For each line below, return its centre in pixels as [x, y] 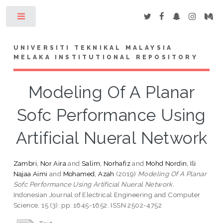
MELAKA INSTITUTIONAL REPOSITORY [106, 57]
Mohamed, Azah [89, 173]
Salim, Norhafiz [106, 163]
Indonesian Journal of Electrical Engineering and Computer [107, 194]
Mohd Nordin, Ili [171, 163]
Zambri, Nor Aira [40, 163]
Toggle [53, 18]
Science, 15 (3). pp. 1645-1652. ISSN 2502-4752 [88, 205]
